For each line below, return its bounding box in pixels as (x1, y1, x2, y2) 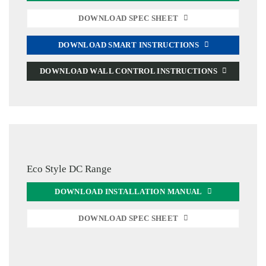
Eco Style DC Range (27, 163, 112, 175)
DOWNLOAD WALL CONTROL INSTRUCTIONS (40, 67, 218, 76)
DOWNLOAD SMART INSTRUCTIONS (58, 40, 199, 49)
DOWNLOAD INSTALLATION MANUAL (55, 187, 202, 196)
